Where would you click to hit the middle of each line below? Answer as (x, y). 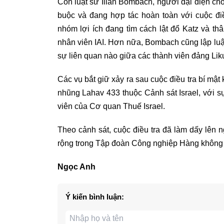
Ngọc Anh (76, 167)
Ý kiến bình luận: (94, 197)
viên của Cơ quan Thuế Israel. (111, 106)
